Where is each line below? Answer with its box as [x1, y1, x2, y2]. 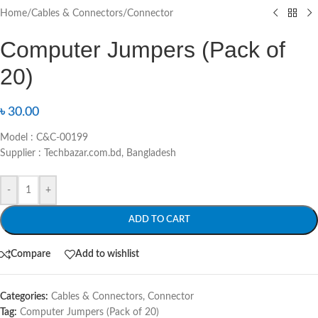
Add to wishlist [75, 249, 139, 260]
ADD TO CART [128, 214, 190, 224]
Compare [11, 249, 50, 260]
